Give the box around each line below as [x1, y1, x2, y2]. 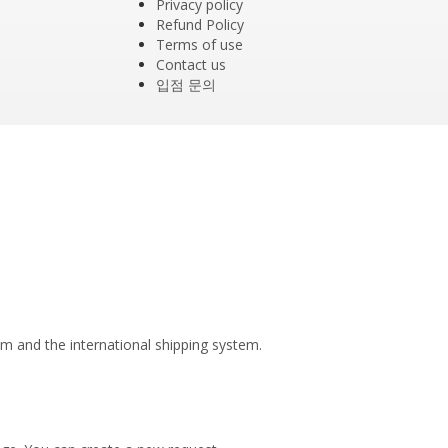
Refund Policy [155, 15, 244, 34]
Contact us [155, 55, 226, 74]
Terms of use [155, 35, 243, 54]
